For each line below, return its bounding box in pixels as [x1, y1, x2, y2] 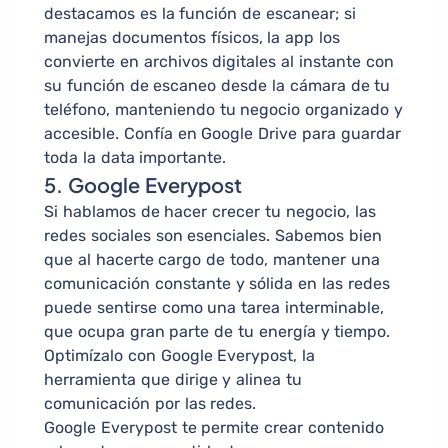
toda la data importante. [44, 148, 227, 168]
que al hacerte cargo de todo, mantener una [44, 250, 380, 270]
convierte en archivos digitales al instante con [44, 52, 394, 72]
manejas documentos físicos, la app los [44, 28, 340, 48]
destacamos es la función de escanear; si [44, 4, 356, 24]
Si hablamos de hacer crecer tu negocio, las [44, 202, 376, 222]
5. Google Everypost [44, 172, 242, 198]
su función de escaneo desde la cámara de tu [44, 76, 391, 96]
